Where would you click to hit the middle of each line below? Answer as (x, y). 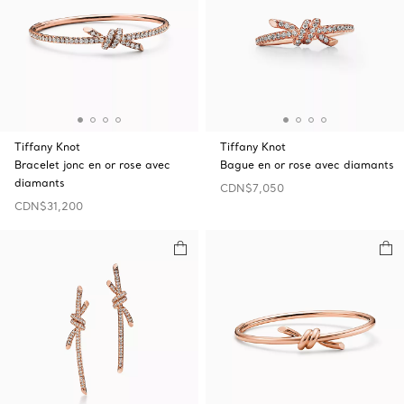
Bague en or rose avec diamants (307, 165)
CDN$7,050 (252, 188)
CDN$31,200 (49, 206)
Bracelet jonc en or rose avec (92, 165)
